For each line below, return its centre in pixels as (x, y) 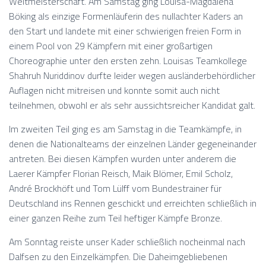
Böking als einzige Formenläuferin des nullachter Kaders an (126, 16)
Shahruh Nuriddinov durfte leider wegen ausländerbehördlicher (132, 75)
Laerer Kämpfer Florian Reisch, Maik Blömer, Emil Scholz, (121, 173)
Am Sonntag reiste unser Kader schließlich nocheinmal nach (127, 242)
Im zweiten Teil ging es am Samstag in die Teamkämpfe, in (125, 129)
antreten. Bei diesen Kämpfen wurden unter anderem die (123, 159)
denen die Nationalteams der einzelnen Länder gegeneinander (133, 144)
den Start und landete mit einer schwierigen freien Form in (125, 31)
